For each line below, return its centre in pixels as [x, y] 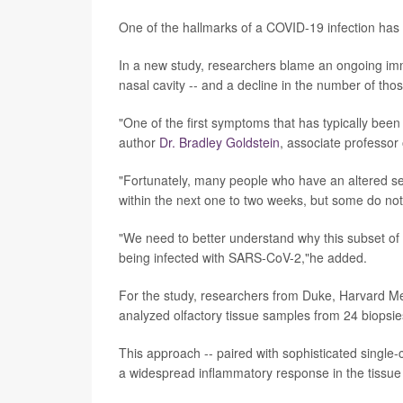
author [139, 142]
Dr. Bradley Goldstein [219, 142]
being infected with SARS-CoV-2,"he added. [243, 257]
